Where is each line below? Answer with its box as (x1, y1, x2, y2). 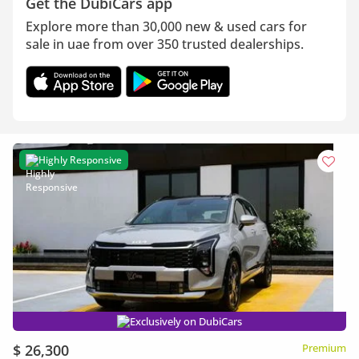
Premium (302, 341, 346, 355)
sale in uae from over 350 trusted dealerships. (26, 35, 304, 53)
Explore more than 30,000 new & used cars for (26, 18, 307, 35)
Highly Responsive (38, 153, 122, 167)
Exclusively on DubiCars (130, 314, 242, 329)
